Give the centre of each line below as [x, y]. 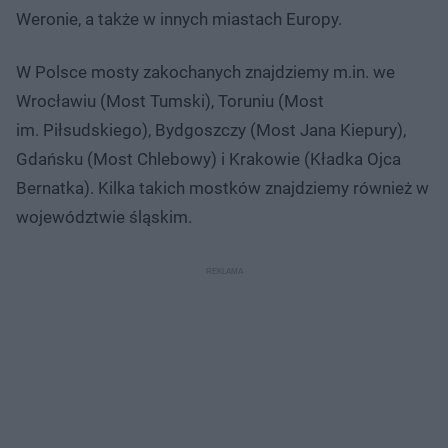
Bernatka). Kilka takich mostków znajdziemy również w [222, 187]
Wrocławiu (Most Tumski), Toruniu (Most [170, 100]
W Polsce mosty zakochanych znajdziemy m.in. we [205, 71]
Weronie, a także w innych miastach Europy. [181, 18]
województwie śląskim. [104, 216]
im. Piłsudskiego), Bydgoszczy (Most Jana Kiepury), [211, 129]
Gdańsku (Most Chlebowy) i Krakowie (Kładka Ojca [208, 158]
